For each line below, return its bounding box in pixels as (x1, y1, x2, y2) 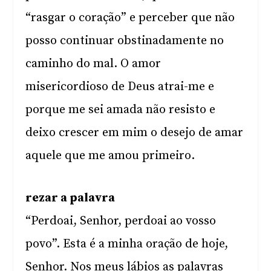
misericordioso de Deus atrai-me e (25, 79, 215, 94)
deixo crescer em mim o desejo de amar (25, 125, 244, 140)
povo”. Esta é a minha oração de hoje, (25, 237, 229, 252)
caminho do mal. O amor (25, 56, 162, 71)
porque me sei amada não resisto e (25, 102, 216, 117)
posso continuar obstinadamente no (25, 33, 224, 48)
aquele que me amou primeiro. (25, 148, 195, 163)
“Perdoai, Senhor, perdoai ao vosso (25, 214, 217, 229)
